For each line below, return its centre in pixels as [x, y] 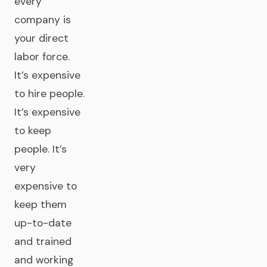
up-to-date [43, 223]
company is [43, 20]
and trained [43, 241]
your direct [41, 38]
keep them [41, 204]
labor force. [42, 57]
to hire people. [49, 94]
